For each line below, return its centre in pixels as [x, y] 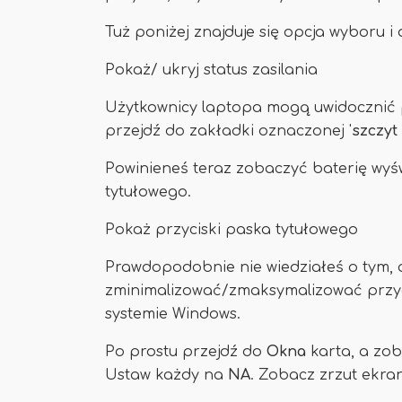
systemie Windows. [173, 314]
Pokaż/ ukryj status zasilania [211, 70]
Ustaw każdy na [166, 375]
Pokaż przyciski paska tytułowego [232, 230]
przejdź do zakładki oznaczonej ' [228, 131]
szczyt [375, 131]
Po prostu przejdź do [186, 352]
